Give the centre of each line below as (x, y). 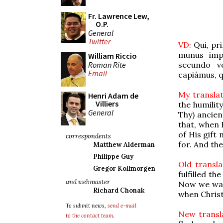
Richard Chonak (119, 190)
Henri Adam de (113, 96)
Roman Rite (107, 64)
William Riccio (112, 56)
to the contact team (89, 216)
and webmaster (88, 182)
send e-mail (122, 206)
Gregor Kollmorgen (124, 168)
